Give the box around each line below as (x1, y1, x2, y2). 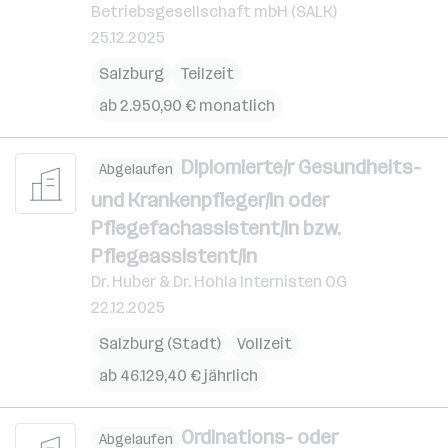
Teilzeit (180, 64, 234, 83)
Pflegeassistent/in (91, 243, 257, 268)
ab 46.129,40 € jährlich (99, 365, 258, 385)
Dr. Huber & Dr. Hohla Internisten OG (91, 271, 347, 291)
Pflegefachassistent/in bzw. (91, 215, 341, 240)
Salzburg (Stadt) (99, 333, 221, 353)
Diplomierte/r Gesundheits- (181, 155, 421, 179)
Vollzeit (237, 333, 292, 353)
